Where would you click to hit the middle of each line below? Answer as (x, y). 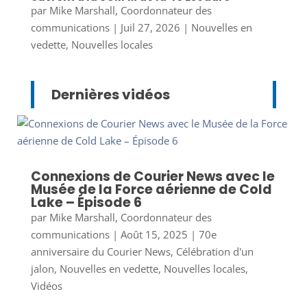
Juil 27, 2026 (150, 27)
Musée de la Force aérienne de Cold (151, 189)
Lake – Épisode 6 (86, 202)
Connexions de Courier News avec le (152, 176)
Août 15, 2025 (154, 234)
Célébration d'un (214, 251)
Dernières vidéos (110, 94)
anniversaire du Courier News (100, 251)
